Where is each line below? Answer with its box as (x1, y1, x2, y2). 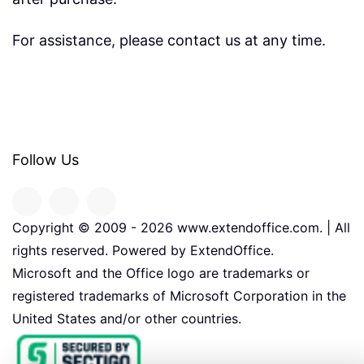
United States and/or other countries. (12, 310, 241, 327)
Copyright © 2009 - (12, 219, 141, 236)
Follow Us (12, 151, 79, 168)
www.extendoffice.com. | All (173, 219, 350, 236)
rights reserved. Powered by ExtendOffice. (12, 242, 274, 258)
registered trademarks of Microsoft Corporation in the (12, 288, 346, 304)
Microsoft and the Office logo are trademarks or (12, 265, 310, 281)
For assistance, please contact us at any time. (12, 32, 326, 49)
